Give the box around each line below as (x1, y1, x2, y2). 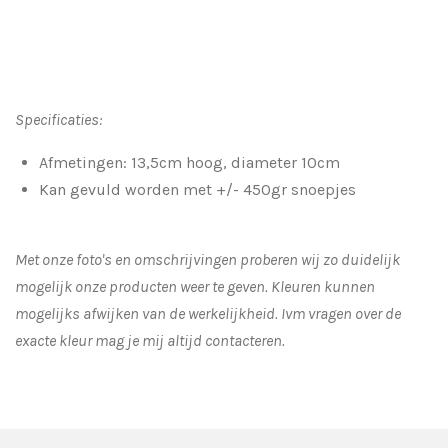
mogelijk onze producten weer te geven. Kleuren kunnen (15, 276, 375, 296)
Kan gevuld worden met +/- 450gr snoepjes (39, 179, 356, 199)
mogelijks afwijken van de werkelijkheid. (15, 303, 281, 323)
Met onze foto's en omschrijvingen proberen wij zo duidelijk (15, 249, 400, 269)
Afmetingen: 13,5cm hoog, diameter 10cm (39, 152, 340, 172)
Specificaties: (15, 109, 102, 129)
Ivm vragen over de (281, 303, 401, 323)
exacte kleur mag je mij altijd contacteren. (15, 330, 285, 350)
